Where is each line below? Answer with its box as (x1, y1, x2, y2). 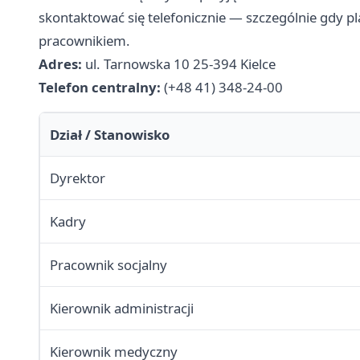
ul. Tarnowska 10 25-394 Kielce (82, 55, 276, 74)
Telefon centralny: (39, 78, 161, 97)
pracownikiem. (39, 31, 130, 51)
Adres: (39, 55, 82, 74)
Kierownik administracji (50, 299, 194, 318)
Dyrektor (50, 169, 105, 188)
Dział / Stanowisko (50, 125, 170, 145)
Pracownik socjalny (50, 256, 167, 275)
